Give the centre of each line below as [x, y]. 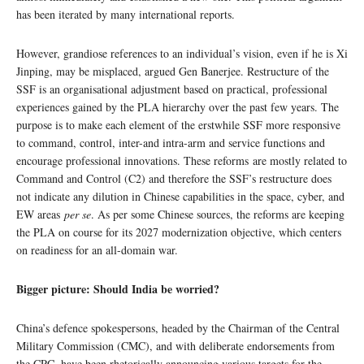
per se [78, 214]
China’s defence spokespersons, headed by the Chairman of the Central [178, 328]
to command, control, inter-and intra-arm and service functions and [171, 143]
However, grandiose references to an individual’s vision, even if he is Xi [182, 54]
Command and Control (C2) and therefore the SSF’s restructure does [174, 179]
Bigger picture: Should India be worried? [118, 289]
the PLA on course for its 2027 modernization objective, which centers [179, 232]
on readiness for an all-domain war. [97, 250]
